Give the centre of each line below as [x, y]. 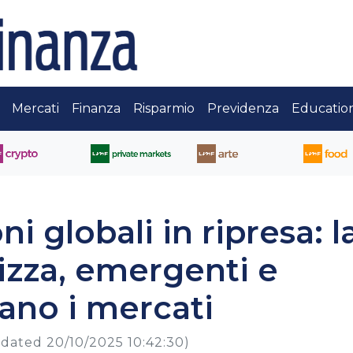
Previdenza [243, 108]
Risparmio [164, 108]
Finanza [96, 108]
